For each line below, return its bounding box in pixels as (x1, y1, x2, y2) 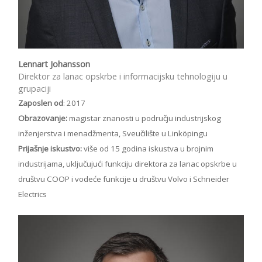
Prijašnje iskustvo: (18, 143, 82, 154)
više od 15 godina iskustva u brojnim (82, 143, 213, 154)
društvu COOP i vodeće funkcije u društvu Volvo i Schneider (18, 174, 229, 184)
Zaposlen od (18, 98, 63, 108)
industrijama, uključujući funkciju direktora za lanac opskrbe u (18, 158, 237, 169)
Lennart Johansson (18, 58, 90, 70)
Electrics (18, 189, 47, 199)
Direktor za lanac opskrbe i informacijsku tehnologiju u (18, 71, 227, 82)
